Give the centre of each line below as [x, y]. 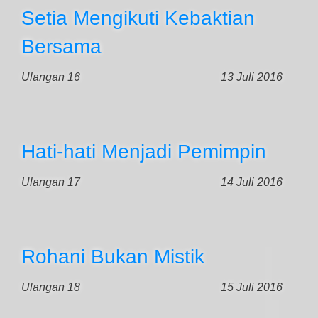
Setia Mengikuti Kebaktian [138, 18]
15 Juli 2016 [252, 287]
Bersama [61, 46]
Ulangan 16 [51, 77]
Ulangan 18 [51, 287]
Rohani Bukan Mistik [113, 257]
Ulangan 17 [51, 182]
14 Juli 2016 [252, 182]
